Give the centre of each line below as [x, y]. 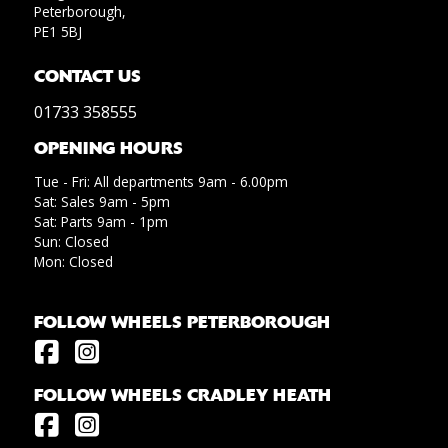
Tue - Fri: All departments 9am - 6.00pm [160, 181]
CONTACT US [87, 75]
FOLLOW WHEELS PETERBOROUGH [181, 321]
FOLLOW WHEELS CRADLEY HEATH [182, 394]
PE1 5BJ [57, 31]
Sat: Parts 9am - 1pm [100, 221]
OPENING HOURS [108, 147]
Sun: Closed [71, 241]
